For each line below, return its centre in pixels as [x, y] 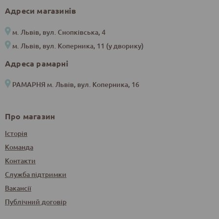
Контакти [20, 160]
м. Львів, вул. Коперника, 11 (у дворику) [78, 45]
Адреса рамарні [37, 63]
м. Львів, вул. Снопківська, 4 [59, 32]
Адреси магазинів [41, 11]
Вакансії [18, 188]
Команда [19, 147]
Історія [16, 133]
